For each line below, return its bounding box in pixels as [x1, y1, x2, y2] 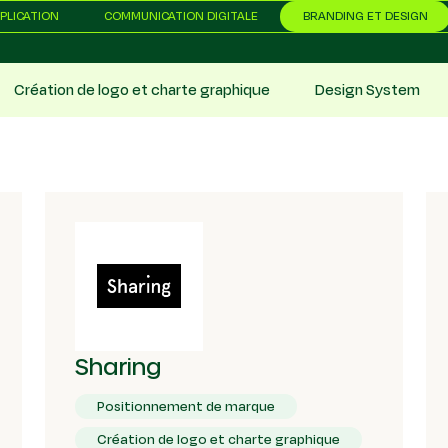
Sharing [74, 351, 162, 379]
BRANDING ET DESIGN [302, 7, 428, 25]
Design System [314, 78, 420, 101]
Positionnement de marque [97, 396, 276, 417]
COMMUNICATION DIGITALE [104, 7, 259, 25]
